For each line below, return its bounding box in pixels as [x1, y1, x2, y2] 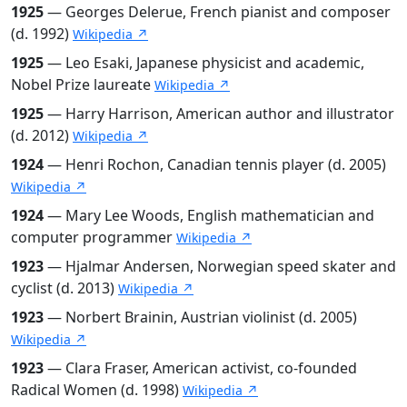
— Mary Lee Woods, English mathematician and [44, 204, 374, 225]
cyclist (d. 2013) [11, 277, 118, 298]
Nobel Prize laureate [11, 74, 154, 94]
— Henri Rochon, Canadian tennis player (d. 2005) [44, 154, 386, 174]
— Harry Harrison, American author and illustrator [44, 103, 394, 124]
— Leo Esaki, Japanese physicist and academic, [44, 52, 364, 73]
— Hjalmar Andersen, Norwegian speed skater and [44, 255, 396, 276]
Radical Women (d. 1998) [11, 379, 183, 400]
